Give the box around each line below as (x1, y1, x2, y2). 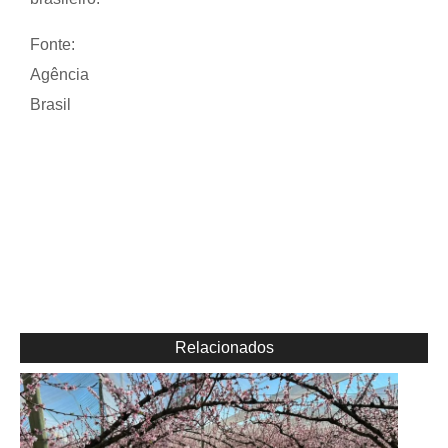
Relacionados (175, 338, 274, 356)
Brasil (30, 95, 71, 113)
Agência (30, 65, 89, 83)
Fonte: (30, 35, 75, 53)
